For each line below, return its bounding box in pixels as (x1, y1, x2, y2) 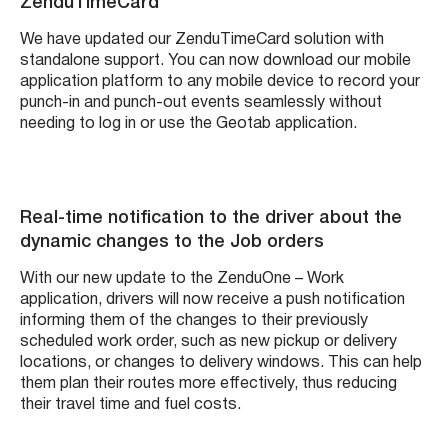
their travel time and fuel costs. (20, 397, 241, 412)
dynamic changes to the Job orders (20, 233, 324, 250)
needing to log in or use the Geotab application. (20, 116, 357, 131)
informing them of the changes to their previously (20, 313, 368, 328)
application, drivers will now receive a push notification (20, 292, 405, 307)
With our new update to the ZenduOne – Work (20, 271, 344, 286)
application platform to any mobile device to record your (20, 74, 420, 89)
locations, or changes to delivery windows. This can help (20, 355, 422, 370)
